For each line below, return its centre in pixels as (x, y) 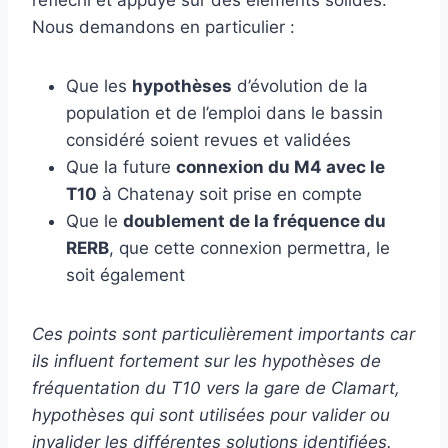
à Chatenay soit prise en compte (229, 194)
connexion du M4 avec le (280, 167)
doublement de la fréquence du (254, 221)
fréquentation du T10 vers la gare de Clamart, (216, 388)
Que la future (121, 167)
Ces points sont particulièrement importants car (223, 334)
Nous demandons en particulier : (163, 27)
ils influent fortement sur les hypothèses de (206, 361)
